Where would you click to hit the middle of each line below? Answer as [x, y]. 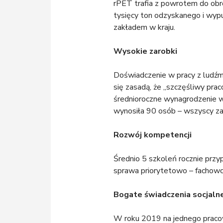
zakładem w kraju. [144, 27]
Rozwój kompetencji [153, 135]
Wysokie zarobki [145, 51]
